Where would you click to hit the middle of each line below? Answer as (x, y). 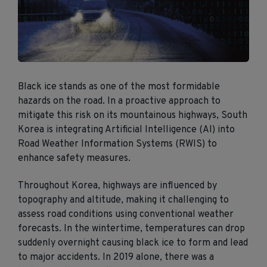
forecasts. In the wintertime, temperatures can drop (131, 229)
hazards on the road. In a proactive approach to (119, 101)
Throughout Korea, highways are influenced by (117, 186)
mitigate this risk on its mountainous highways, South (133, 115)
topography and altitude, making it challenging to (123, 201)
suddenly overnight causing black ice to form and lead (133, 243)
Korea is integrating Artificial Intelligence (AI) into (126, 130)
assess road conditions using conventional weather (126, 215)
